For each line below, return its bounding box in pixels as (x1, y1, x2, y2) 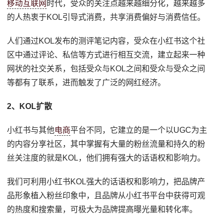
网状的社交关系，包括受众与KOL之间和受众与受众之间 (7, 64, 206, 73)
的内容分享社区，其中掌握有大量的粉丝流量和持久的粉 (7, 140, 206, 149)
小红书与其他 (7, 126, 55, 135)
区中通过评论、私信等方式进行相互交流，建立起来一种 (7, 51, 206, 59)
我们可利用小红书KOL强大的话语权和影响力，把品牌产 (7, 177, 206, 186)
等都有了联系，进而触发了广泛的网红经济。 (7, 78, 166, 87)
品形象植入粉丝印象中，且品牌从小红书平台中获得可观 (7, 191, 206, 200)
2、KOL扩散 (7, 102, 53, 111)
